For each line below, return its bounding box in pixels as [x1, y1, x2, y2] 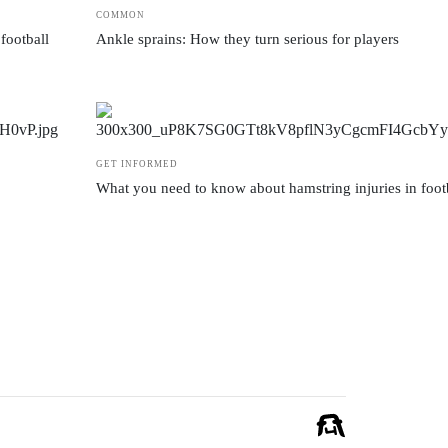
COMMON [96, 10, 145, 20]
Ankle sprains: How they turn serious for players [96, 31, 399, 47]
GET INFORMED [96, 159, 178, 169]
